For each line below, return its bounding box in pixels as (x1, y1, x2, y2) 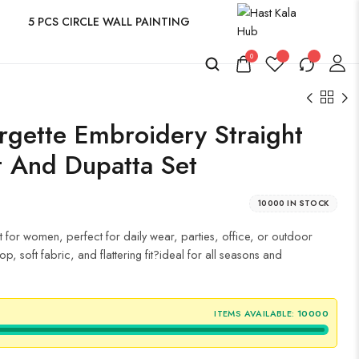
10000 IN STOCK (258, 197, 329, 209)
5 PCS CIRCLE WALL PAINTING (28, 13, 190, 30)
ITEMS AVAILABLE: (214, 307, 295, 320)
